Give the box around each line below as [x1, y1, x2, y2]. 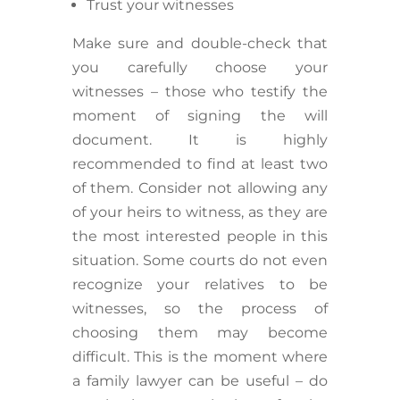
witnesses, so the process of [71, 300, 329, 318]
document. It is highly [71, 131, 329, 149]
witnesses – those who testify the [71, 83, 329, 101]
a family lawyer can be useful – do [71, 372, 329, 390]
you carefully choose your [71, 59, 329, 77]
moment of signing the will [71, 107, 329, 125]
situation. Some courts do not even [71, 252, 329, 270]
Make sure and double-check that [71, 35, 329, 53]
